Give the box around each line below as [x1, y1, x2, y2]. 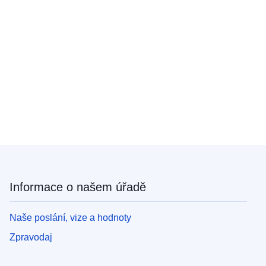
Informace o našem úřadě [9, 180, 146, 194]
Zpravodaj [9, 232, 52, 242]
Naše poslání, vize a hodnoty [9, 212, 131, 223]
